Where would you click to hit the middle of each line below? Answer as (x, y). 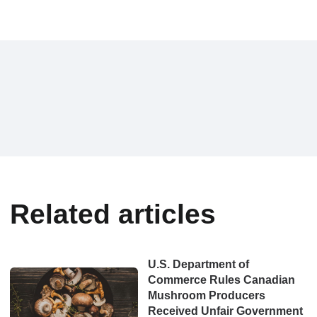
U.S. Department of (198, 264)
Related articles (113, 214)
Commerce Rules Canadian (221, 279)
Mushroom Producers (206, 295)
